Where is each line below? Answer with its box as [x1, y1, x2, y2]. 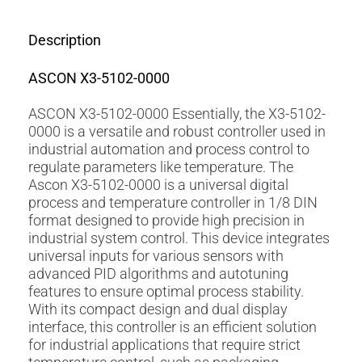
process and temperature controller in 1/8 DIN [28, 193, 318, 211]
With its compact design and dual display [28, 300, 288, 318]
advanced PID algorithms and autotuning [28, 264, 288, 282]
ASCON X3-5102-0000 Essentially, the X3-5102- [28, 104, 326, 122]
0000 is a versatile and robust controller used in [28, 122, 326, 140]
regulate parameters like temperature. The [28, 158, 293, 175]
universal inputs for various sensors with [28, 246, 284, 264]
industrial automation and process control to [28, 140, 309, 158]
